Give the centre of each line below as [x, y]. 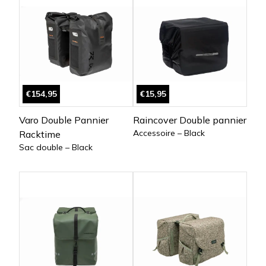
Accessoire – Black [169, 133]
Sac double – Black [56, 148]
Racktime [40, 134]
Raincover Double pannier [190, 120]
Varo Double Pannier [64, 120]
